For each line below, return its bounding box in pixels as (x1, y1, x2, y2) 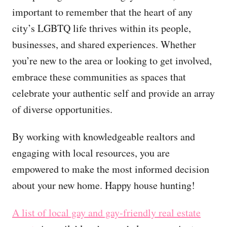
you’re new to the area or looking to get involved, (12, 53, 212, 67)
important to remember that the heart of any (12, 5, 193, 19)
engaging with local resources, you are (12, 145, 170, 160)
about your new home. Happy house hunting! (12, 178, 195, 192)
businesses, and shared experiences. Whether (12, 37, 196, 51)
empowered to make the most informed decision (12, 162, 209, 176)
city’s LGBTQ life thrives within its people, (12, 21, 191, 35)
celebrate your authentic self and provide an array (12, 86, 215, 100)
